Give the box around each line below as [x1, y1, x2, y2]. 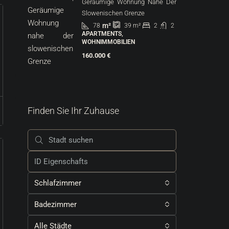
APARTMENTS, [82, 30, 123, 37]
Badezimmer [34, 200, 77, 209]
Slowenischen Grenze [82, 9, 145, 17]
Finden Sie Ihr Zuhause [28, 105, 119, 116]
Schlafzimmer [34, 178, 81, 188]
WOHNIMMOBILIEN [82, 38, 135, 45]
